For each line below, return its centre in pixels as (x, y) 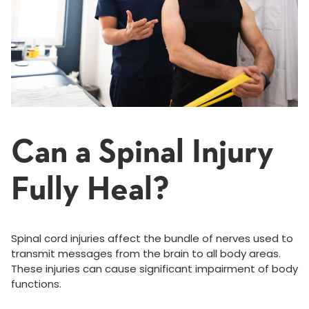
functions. (36, 284)
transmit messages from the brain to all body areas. (146, 254)
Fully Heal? (90, 191)
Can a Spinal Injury (142, 153)
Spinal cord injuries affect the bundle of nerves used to (152, 239)
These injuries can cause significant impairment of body (154, 269)
